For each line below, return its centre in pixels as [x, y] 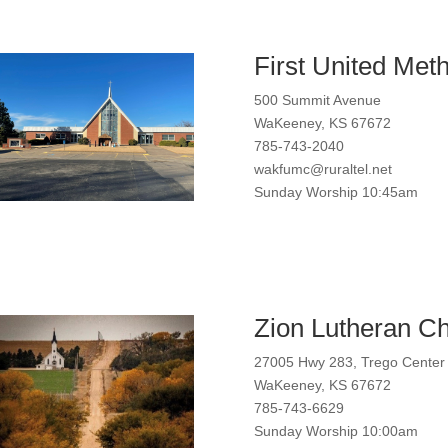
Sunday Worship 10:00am [335, 431]
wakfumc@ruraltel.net [322, 168]
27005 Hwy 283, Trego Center [349, 362]
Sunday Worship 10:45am [335, 191]
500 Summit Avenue [317, 99]
